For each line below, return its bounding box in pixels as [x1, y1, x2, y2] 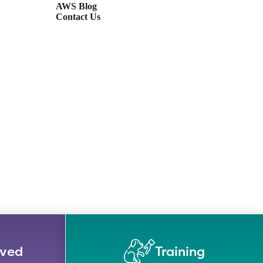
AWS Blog [56, 1, 97, 11]
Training [155, 242, 205, 260]
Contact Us [56, 12, 100, 22]
